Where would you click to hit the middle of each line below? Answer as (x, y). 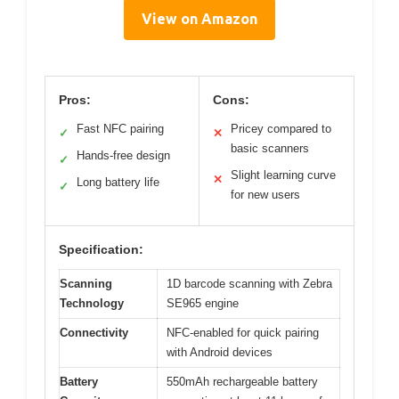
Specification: (101, 249)
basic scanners (270, 148)
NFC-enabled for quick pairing (243, 332)
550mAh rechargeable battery (242, 381)
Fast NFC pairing (120, 128)
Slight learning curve (283, 175)
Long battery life (118, 182)
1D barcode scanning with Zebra (249, 283)
